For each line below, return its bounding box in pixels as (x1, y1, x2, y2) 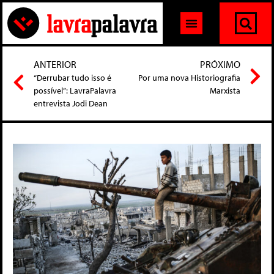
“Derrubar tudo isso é (34, 72, 111, 84)
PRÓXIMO (200, 58, 240, 71)
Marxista (210, 85, 240, 97)
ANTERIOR (34, 58, 76, 71)
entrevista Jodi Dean (34, 98, 108, 109)
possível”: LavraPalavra (34, 85, 116, 97)
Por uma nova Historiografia (138, 72, 240, 84)
